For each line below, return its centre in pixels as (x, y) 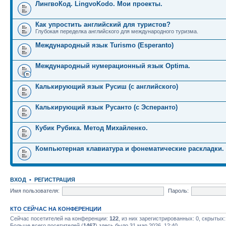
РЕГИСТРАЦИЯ (55, 180)
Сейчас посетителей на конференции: (60, 218)
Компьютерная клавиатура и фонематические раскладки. (130, 149)
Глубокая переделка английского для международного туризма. (117, 31)
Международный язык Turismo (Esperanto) (104, 45)
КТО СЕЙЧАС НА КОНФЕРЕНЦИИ (56, 209)
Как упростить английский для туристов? (103, 24)
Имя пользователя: (35, 190)
